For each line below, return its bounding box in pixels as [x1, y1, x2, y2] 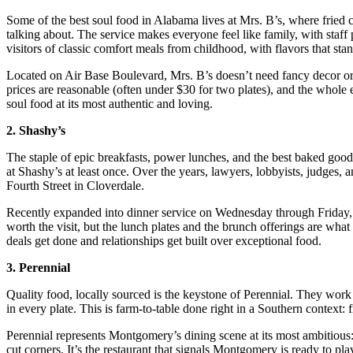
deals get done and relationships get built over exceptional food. [6, 233, 321, 247]
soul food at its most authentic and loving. [6, 96, 213, 110]
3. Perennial [6, 260, 70, 274]
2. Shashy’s [6, 123, 65, 137]
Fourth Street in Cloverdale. [6, 178, 144, 192]
